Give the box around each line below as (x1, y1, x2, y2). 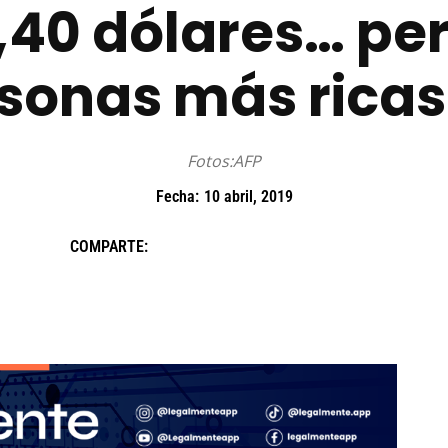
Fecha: (155, 187, 199, 207)
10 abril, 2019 (203, 187, 293, 207)
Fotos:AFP (187, 150, 261, 173)
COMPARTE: (69, 236, 148, 256)
